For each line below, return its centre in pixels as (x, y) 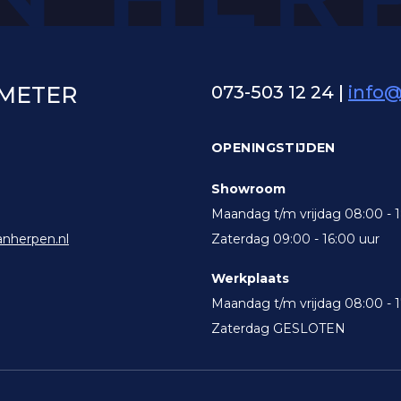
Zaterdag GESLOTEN (278, 328)
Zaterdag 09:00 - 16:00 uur (295, 239)
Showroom (248, 189)
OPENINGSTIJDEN (273, 148)
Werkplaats (250, 278)
